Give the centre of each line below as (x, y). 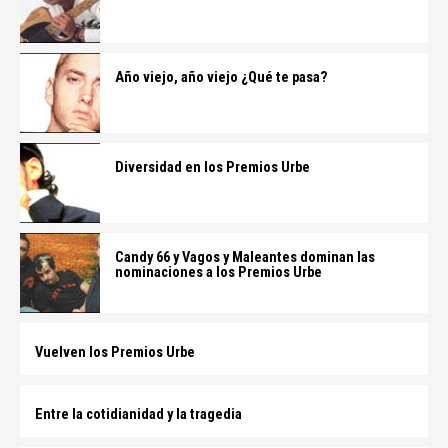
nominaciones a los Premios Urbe (218, 272)
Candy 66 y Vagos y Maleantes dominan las (245, 257)
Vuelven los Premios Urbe (115, 352)
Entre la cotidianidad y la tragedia (138, 414)
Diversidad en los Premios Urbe (212, 167)
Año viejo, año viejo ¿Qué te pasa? (221, 77)
